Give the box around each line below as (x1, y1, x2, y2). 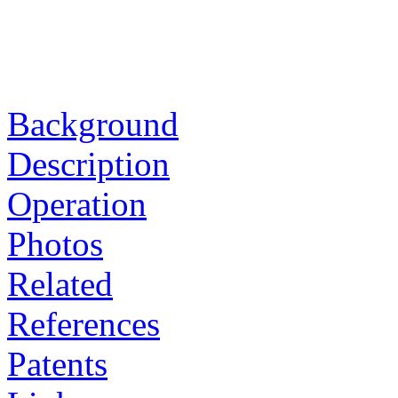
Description (7, 144, 170, 183)
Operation (7, 184, 147, 223)
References (7, 304, 160, 343)
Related (7, 264, 113, 303)
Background (7, 104, 179, 143)
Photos (7, 224, 103, 263)
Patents (7, 344, 107, 383)
